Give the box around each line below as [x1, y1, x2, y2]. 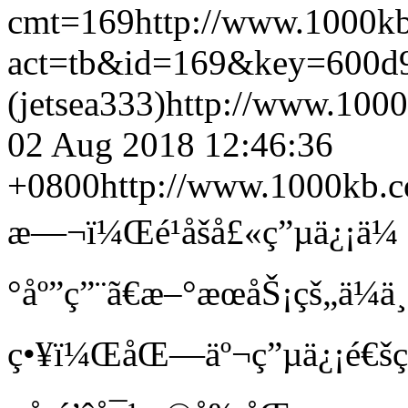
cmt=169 [7, 2, 135, 41]
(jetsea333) [7, 84, 166, 123]
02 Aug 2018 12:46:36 [7, 125, 333, 164]
